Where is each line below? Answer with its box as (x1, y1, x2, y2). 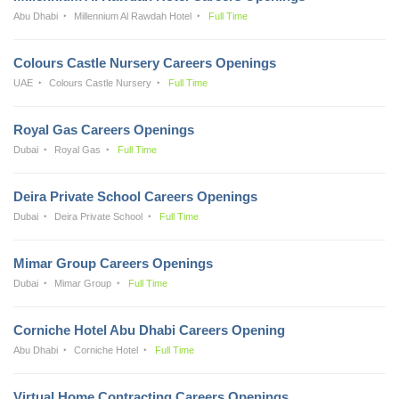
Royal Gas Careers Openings (13, 121, 194, 137)
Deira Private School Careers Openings (13, 188, 257, 204)
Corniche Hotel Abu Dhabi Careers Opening (13, 322, 285, 338)
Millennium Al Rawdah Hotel (74, 10, 192, 21)
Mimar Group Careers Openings (13, 255, 213, 271)
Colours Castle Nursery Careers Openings (13, 54, 276, 70)
